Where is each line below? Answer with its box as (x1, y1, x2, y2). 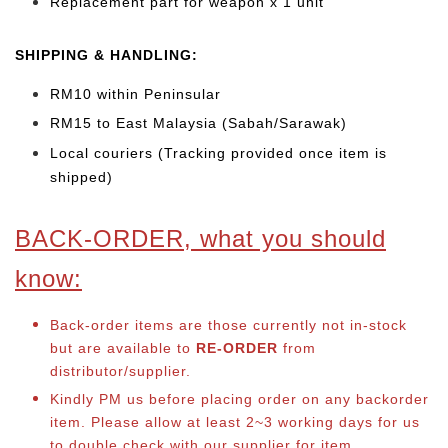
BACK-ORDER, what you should (15, 224, 386, 252)
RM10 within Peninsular (50, 85, 226, 102)
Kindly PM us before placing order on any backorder (50, 391, 429, 408)
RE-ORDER (196, 339, 278, 356)
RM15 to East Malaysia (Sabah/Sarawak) (50, 115, 347, 132)
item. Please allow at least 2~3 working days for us (50, 414, 420, 431)
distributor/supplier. (50, 362, 196, 379)
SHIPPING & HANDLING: (15, 46, 198, 63)
